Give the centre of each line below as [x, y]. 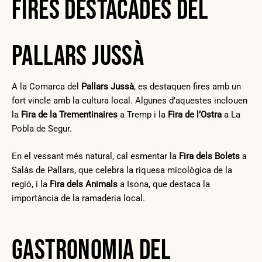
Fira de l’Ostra [195, 114]
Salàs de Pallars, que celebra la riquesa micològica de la [122, 170]
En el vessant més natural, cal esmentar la [95, 156]
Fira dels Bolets [209, 156]
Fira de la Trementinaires [69, 114]
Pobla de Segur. [42, 128]
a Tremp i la [143, 114]
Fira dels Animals [84, 185]
